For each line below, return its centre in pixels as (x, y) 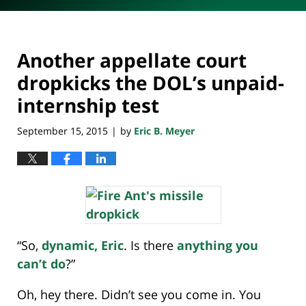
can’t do (41, 264)
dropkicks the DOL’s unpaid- (151, 83)
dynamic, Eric (83, 246)
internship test (88, 106)
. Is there (150, 246)
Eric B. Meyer (164, 130)
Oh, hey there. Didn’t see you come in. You (139, 295)
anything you (218, 246)
